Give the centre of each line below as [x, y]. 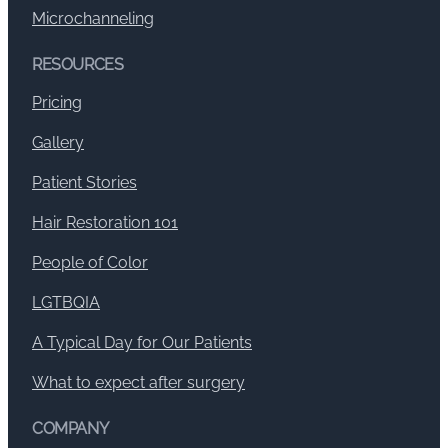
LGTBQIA [66, 302]
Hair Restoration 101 [105, 222]
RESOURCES [78, 64]
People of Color [90, 262]
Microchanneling [93, 18]
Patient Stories [84, 182]
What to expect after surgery [138, 382]
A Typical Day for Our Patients [142, 342]
